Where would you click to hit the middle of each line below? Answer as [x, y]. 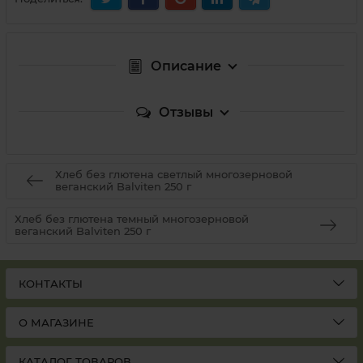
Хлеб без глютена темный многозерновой [132, 219]
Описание [186, 66]
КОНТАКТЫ [51, 284]
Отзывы [186, 112]
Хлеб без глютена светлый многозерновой [174, 175]
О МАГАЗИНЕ [56, 322]
